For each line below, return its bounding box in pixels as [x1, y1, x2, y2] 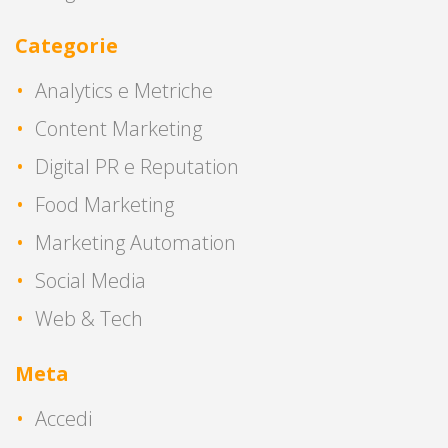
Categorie [15, 31, 118, 59]
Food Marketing [35, 190, 174, 218]
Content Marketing [35, 114, 202, 142]
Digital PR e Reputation [35, 152, 239, 180]
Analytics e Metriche [35, 76, 213, 104]
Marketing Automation [35, 228, 236, 256]
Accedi [35, 404, 92, 432]
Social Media [35, 266, 146, 294]
